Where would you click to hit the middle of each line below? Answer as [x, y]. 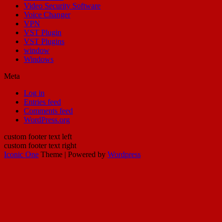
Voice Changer [47, 14]
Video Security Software [62, 5]
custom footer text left [38, 136]
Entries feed [42, 102]
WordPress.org [47, 119]
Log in [34, 93]
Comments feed [48, 111]
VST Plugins [44, 41]
